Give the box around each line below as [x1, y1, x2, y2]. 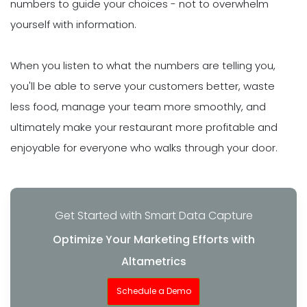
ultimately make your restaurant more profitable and [10, 119, 278, 134]
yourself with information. [10, 16, 136, 32]
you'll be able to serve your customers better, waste [10, 78, 275, 93]
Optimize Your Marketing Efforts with [52, 232, 255, 248]
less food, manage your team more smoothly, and [10, 99, 266, 114]
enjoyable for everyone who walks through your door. [10, 140, 278, 155]
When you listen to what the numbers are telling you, [10, 58, 275, 73]
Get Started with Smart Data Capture [54, 208, 253, 224]
